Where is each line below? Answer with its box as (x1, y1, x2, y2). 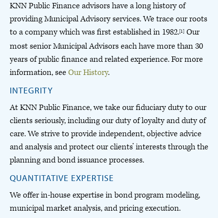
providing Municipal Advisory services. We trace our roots (10, 14, 207, 24)
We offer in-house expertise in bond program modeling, (10, 190, 200, 200)
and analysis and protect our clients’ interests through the (10, 142, 208, 152)
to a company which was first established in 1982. (10, 27, 179, 37)
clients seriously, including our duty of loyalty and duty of (10, 115, 206, 126)
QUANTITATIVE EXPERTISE (10, 172, 114, 183)
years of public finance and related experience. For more (10, 54, 203, 65)
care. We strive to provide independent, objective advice (10, 128, 201, 139)
